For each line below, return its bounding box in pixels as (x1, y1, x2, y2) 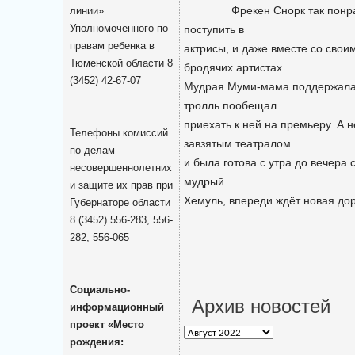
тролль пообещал (184, 99, 277, 112)
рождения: (70, 336, 124, 349)
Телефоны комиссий (70, 127, 168, 139)
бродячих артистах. (184, 61, 285, 74)
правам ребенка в (70, 40, 155, 52)
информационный (70, 301, 164, 314)
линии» (70, 5, 104, 17)
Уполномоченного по (70, 22, 168, 35)
